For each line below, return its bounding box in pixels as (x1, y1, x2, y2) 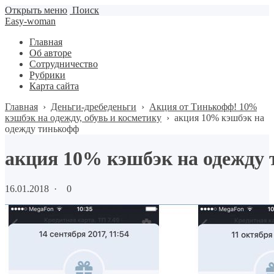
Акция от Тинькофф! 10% (149, 102, 257, 112)
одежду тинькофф (5, 124, 79, 134)
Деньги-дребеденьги (51, 102, 136, 112)
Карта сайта (29, 81, 79, 91)
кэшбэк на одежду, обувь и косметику (5, 113, 161, 123)
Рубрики (29, 70, 65, 80)
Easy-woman (5, 16, 56, 26)
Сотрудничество (29, 59, 98, 69)
